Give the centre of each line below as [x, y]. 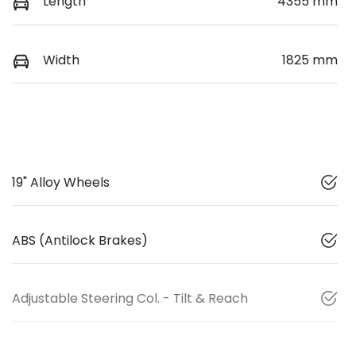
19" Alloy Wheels [61, 182]
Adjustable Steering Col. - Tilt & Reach [130, 298]
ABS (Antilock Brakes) [80, 240]
